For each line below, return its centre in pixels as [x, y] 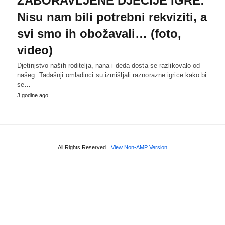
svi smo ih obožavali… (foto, [99, 33]
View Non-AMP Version [139, 147]
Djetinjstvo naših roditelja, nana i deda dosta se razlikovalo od [109, 65]
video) [35, 50]
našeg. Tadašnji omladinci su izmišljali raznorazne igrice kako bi [112, 75]
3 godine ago [33, 95]
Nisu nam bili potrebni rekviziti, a [112, 17]
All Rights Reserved [82, 147]
